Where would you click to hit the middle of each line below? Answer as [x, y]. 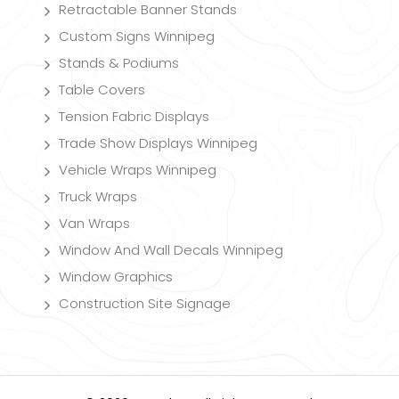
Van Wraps [94, 223]
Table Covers [102, 89]
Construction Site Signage [145, 303]
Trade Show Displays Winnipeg [158, 142]
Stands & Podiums [119, 62]
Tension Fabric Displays [134, 116]
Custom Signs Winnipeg [137, 36]
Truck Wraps [98, 196]
